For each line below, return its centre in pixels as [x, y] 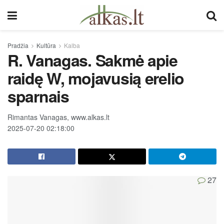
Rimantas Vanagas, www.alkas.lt [58, 117]
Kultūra [46, 45]
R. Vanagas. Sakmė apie [92, 60]
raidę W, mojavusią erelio [96, 78]
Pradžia [18, 45]
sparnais [38, 96]
